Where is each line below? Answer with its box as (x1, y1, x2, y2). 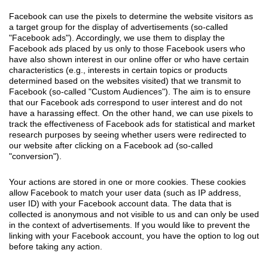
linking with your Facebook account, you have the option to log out (9, 230, 259, 240)
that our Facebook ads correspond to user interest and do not (9, 97, 242, 107)
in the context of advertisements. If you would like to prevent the (9, 220, 250, 230)
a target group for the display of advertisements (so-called (9, 22, 228, 32)
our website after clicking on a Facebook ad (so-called (9, 140, 213, 150)
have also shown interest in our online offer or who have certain (9, 54, 249, 64)
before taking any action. (9, 241, 102, 251)
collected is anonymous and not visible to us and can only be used (9, 209, 259, 219)
